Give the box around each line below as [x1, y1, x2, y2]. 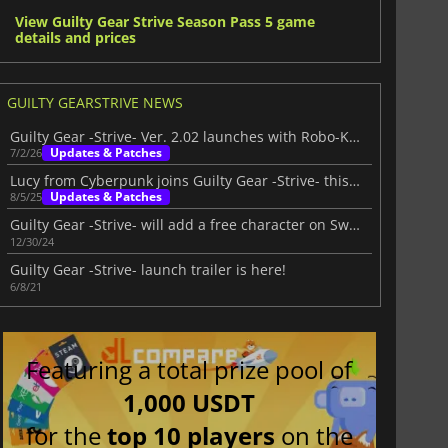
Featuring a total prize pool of [26, 352, 353, 386]
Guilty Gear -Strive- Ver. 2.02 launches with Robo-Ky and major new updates [348, 126, 360, 146]
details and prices [14, 27, 136, 47]
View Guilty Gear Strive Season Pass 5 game [14, 11, 315, 31]
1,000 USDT [123, 385, 256, 419]
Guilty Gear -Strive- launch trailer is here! [9, 260, 286, 280]
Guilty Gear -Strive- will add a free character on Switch [348, 214, 360, 234]
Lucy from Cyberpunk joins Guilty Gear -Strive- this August [348, 170, 360, 190]
